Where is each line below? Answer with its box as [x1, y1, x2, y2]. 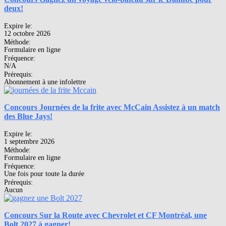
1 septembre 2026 [4, 137, 54, 145]
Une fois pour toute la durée [4, 169, 84, 178]
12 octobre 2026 [4, 29, 50, 37]
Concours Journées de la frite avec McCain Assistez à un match [4, 102, 220, 111]
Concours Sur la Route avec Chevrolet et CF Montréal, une [4, 210, 207, 219]
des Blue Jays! [4, 111, 52, 121]
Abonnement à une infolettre [4, 78, 86, 86]
